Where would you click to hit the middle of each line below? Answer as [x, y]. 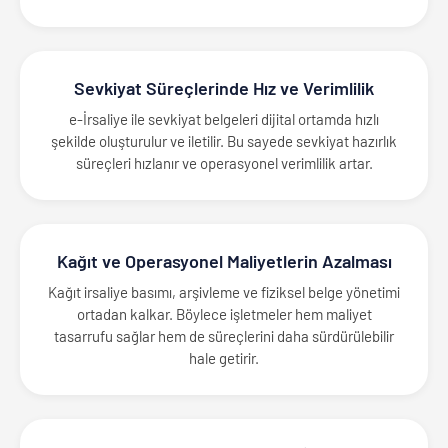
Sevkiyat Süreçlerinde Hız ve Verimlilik [224, 87]
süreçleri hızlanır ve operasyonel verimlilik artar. [224, 162]
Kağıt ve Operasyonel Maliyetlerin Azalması [224, 260]
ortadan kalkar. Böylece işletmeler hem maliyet [224, 313]
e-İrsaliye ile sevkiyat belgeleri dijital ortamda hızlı [224, 118]
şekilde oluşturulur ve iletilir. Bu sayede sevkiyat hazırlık [224, 140]
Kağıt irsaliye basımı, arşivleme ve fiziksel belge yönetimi [224, 291]
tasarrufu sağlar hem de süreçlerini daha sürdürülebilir [224, 335]
